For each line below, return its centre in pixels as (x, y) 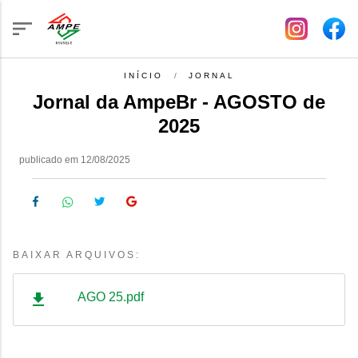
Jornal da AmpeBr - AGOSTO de (179, 102)
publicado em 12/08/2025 (75, 160)
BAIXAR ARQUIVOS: (77, 255)
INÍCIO (143, 76)
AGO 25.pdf (111, 297)
